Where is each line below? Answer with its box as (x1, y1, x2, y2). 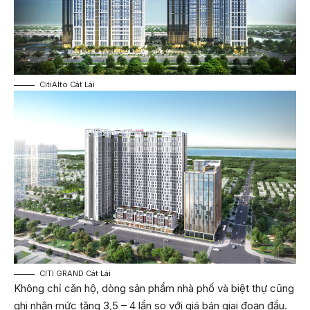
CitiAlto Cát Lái (39, 80, 95, 90)
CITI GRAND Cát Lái (39, 268, 111, 279)
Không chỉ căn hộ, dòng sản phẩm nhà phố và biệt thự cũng (14, 282, 294, 295)
